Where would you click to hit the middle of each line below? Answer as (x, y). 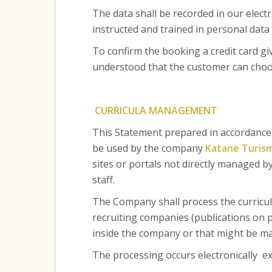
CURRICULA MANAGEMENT (155, 110)
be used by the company (148, 148)
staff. (103, 180)
